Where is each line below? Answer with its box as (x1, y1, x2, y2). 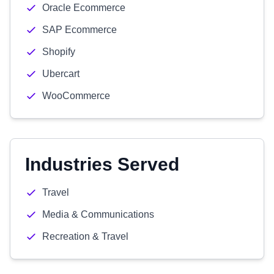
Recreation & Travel (42, 231, 128, 242)
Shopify (42, 46, 75, 57)
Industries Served (25, 154, 179, 174)
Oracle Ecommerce (42, 2, 125, 13)
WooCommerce (42, 91, 110, 101)
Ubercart (42, 68, 80, 79)
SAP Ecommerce (42, 24, 117, 35)
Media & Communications (42, 209, 154, 220)
